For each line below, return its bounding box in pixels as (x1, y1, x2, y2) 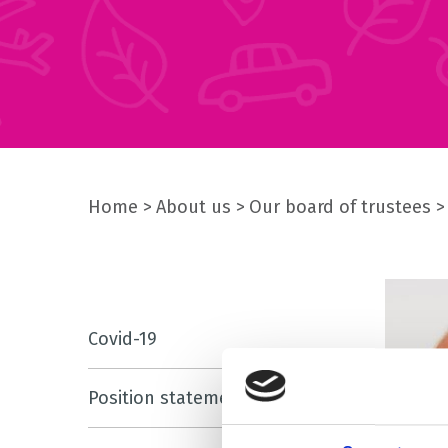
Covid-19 (88, 328, 157, 350)
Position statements (88, 387, 256, 409)
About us (156, 196, 231, 218)
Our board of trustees (249, 196, 431, 218)
